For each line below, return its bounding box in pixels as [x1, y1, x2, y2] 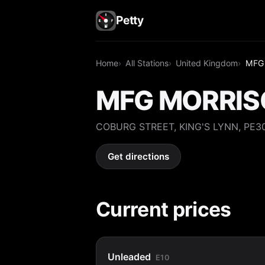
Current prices [96, 196, 231, 221]
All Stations [125, 57, 169, 68]
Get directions [108, 151, 170, 163]
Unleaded [108, 250, 151, 263]
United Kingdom [176, 57, 238, 68]
